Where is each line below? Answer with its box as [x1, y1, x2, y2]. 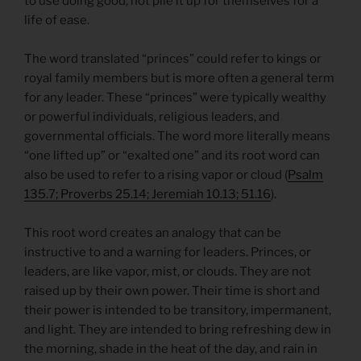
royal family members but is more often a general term [24, 71, 334, 86]
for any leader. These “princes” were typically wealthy [24, 90, 326, 106]
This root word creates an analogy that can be [24, 226, 281, 241]
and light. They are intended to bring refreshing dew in [24, 322, 331, 338]
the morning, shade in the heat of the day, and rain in [24, 342, 317, 357]
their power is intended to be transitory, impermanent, [24, 303, 331, 318]
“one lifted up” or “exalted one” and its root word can [24, 148, 320, 164]
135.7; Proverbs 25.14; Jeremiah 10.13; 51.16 [24, 187, 271, 202]
